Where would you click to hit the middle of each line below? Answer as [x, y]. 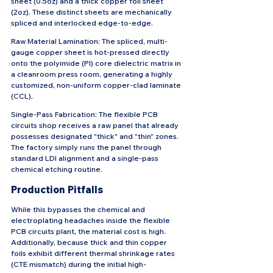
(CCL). [22, 96]
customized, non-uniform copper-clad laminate [97, 85]
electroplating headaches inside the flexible [91, 221]
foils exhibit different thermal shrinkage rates [94, 253]
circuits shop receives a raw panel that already [96, 126]
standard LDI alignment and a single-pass [86, 158]
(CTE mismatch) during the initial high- [79, 264]
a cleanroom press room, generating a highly [93, 74]
